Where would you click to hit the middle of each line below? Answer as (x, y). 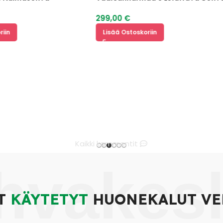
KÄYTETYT (49, 199)
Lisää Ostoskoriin (114, 32)
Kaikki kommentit (108, 144)
